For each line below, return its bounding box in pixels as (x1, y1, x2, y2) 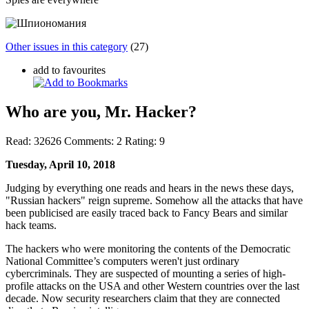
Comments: (64, 134, 114, 147)
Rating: (125, 134, 157, 147)
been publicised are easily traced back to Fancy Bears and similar (6, 206, 288, 219)
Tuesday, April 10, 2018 (6, 158, 115, 170)
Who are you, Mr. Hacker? (6, 102, 197, 121)
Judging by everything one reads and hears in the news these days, (6, 181, 294, 194)
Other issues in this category (6, 40, 128, 52)
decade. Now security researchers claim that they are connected (6, 292, 280, 304)
